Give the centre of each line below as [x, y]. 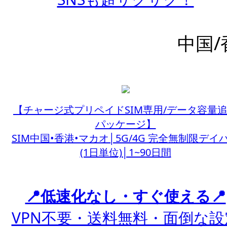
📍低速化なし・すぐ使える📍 [125, 196]
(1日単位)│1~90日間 [125, 152]
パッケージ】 [125, 124]
